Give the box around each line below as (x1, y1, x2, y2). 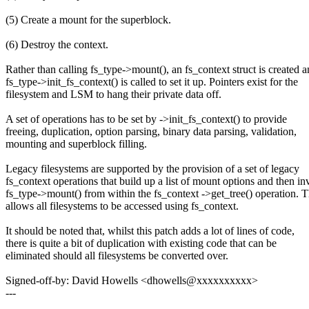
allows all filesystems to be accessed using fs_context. (6, 200, 239, 212)
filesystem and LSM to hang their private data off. (6, 88, 221, 101)
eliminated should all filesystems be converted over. (6, 250, 228, 262)
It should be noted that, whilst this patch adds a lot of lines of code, (6, 225, 295, 237)
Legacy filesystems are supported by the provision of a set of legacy (6, 163, 299, 175)
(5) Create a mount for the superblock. (6, 14, 171, 26)
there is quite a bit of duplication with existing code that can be (6, 237, 277, 250)
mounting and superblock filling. (6, 138, 147, 150)
